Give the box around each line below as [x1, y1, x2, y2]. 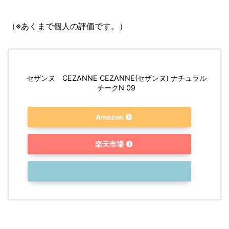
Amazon [95, 112, 123, 121]
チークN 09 [97, 83, 136, 92]
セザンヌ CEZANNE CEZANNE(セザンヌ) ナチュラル [26, 73, 207, 82]
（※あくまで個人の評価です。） [8, 20, 127, 31]
